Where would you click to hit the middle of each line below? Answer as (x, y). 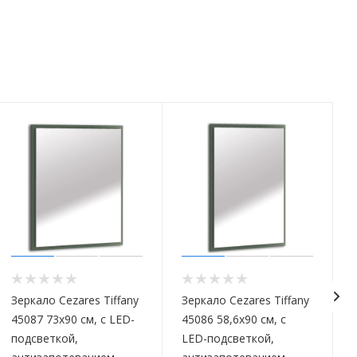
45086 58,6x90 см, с (234, 320)
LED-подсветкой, (228, 339)
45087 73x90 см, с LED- (73, 320)
